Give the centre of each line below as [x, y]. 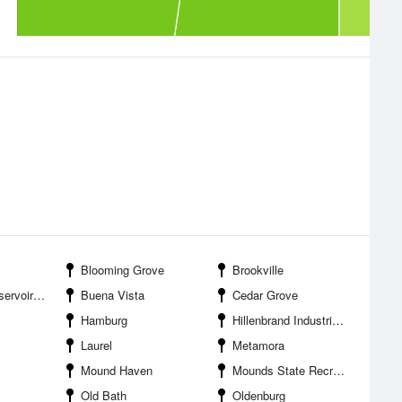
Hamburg [104, 320]
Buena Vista [113, 295]
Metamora [258, 345]
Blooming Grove [122, 270]
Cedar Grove [265, 295]
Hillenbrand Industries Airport [282, 320]
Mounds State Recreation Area [283, 370]
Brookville [258, 270]
